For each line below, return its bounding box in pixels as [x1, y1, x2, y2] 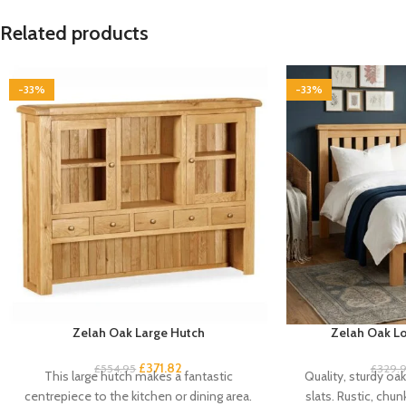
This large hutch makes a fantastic [43, 367, 233, 384]
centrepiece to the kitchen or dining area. [24, 387, 253, 404]
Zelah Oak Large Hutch [72, 324, 205, 341]
